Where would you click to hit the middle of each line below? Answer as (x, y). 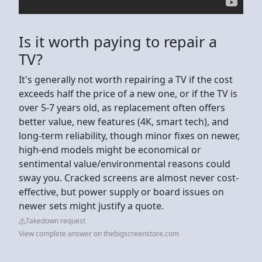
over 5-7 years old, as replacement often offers (122, 107)
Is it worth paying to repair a (118, 41)
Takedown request (56, 220)
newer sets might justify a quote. (92, 206)
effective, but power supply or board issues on (121, 192)
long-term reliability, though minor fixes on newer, (129, 135)
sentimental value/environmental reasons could (125, 163)
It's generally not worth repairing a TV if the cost (126, 79)
